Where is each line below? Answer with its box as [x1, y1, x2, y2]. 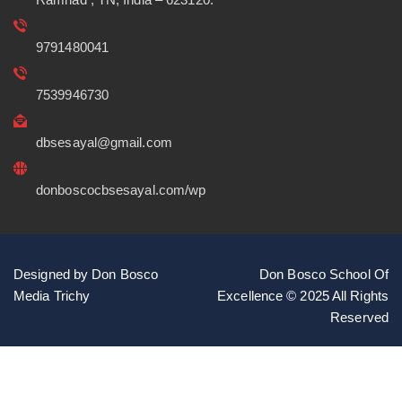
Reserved [330, 310, 389, 325]
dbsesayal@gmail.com [36, 135, 172, 150]
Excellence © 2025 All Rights [217, 288, 389, 303]
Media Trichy [13, 288, 91, 303]
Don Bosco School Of [259, 267, 389, 282]
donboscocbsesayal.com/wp [36, 182, 206, 197]
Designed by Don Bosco [13, 267, 159, 282]
